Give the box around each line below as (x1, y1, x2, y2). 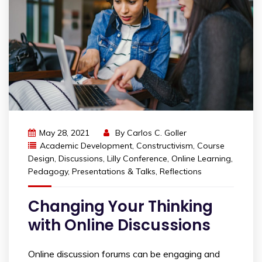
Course (197, 140, 225, 151)
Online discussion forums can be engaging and (28, 247, 220, 260)
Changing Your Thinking (28, 195, 213, 217)
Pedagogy (28, 166, 68, 177)
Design (28, 153, 54, 164)
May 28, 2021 (39, 127, 89, 138)
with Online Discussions (28, 214, 211, 236)
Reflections (160, 166, 202, 177)
